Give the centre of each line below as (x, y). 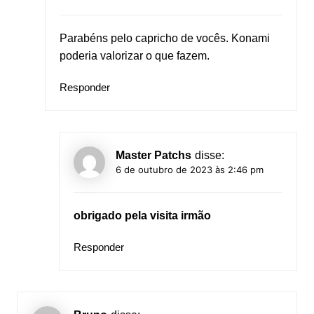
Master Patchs (153, 156)
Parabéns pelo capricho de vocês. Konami (164, 39)
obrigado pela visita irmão (142, 216)
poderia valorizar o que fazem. (134, 56)
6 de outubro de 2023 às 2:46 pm (189, 170)
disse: (209, 156)
